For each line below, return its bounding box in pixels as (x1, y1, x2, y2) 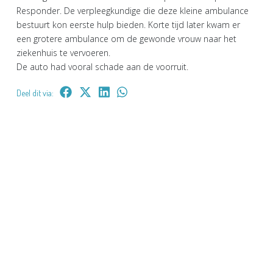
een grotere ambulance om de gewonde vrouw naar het (16, 32, 236, 44)
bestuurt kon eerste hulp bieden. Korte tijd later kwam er (16, 18, 240, 30)
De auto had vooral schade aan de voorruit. (16, 60, 188, 73)
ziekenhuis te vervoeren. (16, 46, 113, 58)
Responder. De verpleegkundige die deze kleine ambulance (16, 4, 249, 16)
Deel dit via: (16, 87, 54, 98)
